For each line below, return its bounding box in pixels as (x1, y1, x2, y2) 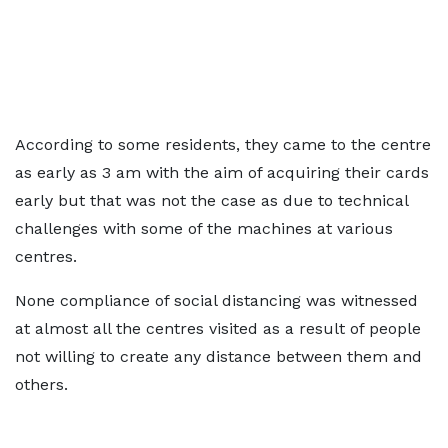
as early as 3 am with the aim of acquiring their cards (15, 163, 429, 182)
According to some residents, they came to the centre (15, 135, 431, 154)
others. (15, 375, 68, 394)
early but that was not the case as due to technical (15, 191, 408, 210)
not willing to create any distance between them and (15, 347, 422, 366)
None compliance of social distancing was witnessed (15, 291, 418, 310)
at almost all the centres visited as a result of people (15, 319, 421, 338)
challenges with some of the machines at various (15, 219, 393, 238)
